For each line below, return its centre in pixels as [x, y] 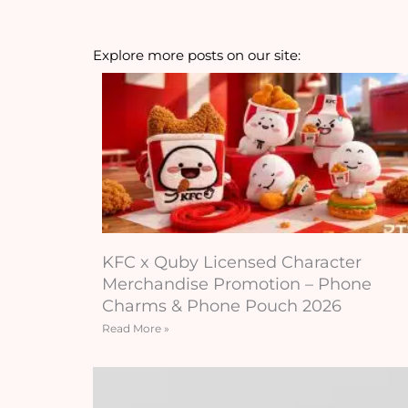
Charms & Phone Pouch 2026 [222, 306]
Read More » [136, 329]
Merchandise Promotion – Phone [237, 285]
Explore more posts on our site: [197, 55]
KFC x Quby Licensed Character [232, 263]
